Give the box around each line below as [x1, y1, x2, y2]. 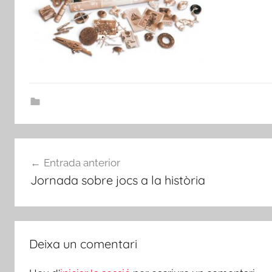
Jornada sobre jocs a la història [30, 172, 205, 188]
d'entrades [14, 161, 96, 180]
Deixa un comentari [29, 236, 137, 252]
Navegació [14, 140, 95, 158]
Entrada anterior [43, 156, 120, 169]
